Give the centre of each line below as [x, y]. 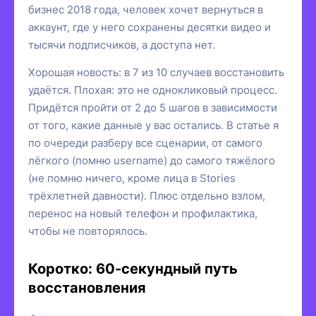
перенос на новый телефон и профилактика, [143, 213]
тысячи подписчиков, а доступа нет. [122, 44]
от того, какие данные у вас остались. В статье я [153, 125]
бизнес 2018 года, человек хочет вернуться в [146, 9]
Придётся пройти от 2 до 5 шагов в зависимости [153, 107]
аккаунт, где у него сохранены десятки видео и [150, 27]
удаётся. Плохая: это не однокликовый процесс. [153, 90]
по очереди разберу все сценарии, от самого [145, 142]
